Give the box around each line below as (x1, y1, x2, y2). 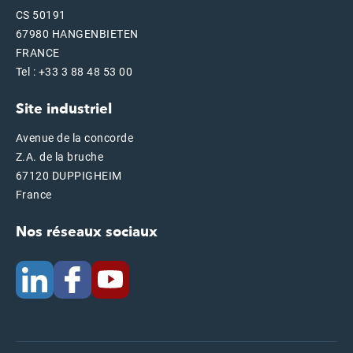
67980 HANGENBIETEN (16, 28, 139, 40)
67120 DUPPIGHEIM (16, 169, 122, 182)
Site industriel (16, 99, 112, 119)
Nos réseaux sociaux (16, 222, 158, 242)
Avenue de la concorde (16, 132, 134, 144)
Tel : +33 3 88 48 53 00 (16, 65, 133, 78)
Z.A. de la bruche (16, 150, 104, 163)
